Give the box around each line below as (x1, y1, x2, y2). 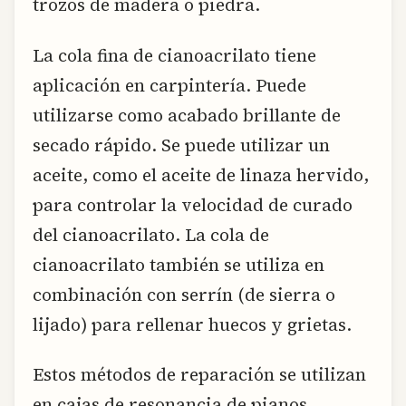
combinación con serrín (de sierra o (33, 282, 335, 306)
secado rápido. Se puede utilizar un (33, 132, 330, 157)
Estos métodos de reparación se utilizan (33, 362, 366, 386)
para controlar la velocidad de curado (33, 192, 353, 217)
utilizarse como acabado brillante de (33, 102, 341, 127)
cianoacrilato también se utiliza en (33, 252, 324, 276)
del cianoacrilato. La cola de (33, 222, 269, 246)
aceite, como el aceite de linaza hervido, (33, 162, 369, 187)
